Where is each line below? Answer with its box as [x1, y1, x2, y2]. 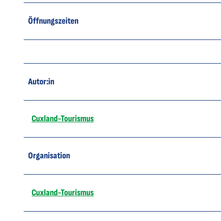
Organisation [28, 150, 70, 161]
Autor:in [28, 76, 54, 87]
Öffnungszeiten [28, 15, 78, 26]
